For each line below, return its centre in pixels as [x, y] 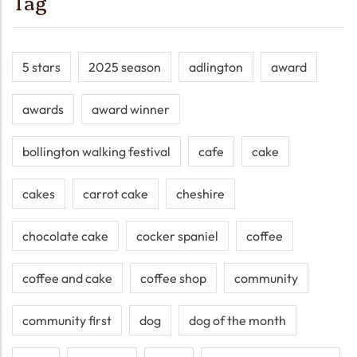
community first [67, 320]
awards [43, 109]
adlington [216, 67]
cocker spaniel [177, 236]
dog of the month [237, 320]
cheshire [200, 194]
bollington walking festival [96, 151]
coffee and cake [67, 278]
